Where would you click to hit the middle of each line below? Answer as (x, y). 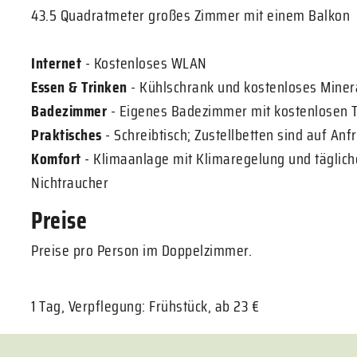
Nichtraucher (70, 182)
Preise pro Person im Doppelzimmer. (141, 250)
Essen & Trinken (79, 87)
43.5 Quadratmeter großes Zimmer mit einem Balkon (190, 15)
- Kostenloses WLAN (144, 63)
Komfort (56, 159)
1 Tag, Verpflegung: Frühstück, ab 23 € (145, 306)
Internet (56, 63)
